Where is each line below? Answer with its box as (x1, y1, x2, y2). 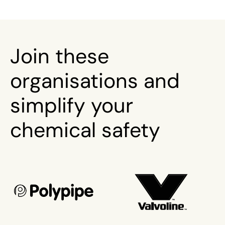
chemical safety (10, 117, 160, 143)
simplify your (10, 92, 133, 118)
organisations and (10, 67, 180, 93)
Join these (10, 43, 109, 69)
